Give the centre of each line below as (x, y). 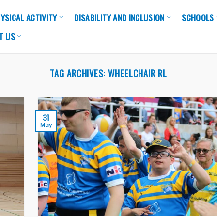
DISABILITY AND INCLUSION (119, 17)
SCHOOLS (198, 17)
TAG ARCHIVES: (79, 73)
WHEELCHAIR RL (137, 73)
